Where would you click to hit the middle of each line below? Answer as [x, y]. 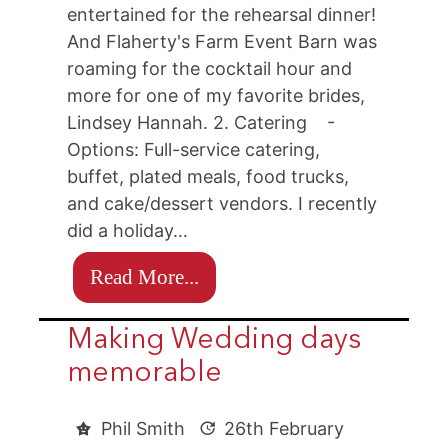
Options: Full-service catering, [194, 150]
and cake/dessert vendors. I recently [222, 204]
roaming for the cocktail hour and [210, 69]
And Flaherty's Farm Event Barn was [222, 42]
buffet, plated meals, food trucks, [208, 177]
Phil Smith [146, 428]
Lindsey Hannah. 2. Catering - [201, 123]
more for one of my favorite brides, [216, 96]
